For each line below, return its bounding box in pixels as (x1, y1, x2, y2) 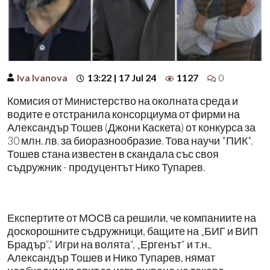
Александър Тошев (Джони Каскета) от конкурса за (7, 121, 256, 134)
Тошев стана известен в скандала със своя (7, 147, 219, 160)
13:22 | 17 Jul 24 (87, 71, 156, 83)
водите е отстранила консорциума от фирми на (7, 107, 240, 121)
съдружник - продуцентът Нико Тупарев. (7, 160, 205, 174)
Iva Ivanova (17, 71, 67, 83)
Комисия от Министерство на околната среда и (7, 94, 238, 107)
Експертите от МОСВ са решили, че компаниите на (7, 211, 256, 224)
